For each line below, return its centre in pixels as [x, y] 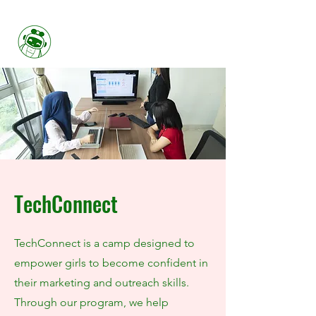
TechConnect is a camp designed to [104, 243]
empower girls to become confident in [111, 263]
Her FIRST [113, 34]
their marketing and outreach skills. [102, 282]
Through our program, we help [91, 302]
